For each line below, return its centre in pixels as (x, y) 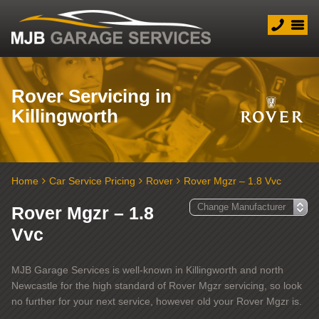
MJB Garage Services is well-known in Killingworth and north (147, 270)
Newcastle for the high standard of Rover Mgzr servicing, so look (157, 286)
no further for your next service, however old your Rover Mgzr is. (157, 301)
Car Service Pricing (92, 181)
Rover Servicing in (91, 96)
